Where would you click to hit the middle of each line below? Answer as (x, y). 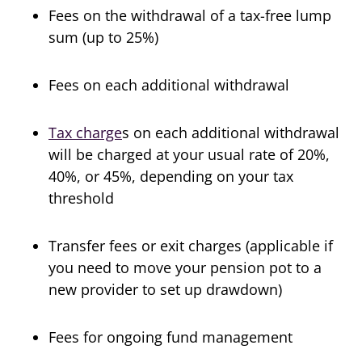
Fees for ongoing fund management (170, 337)
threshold (81, 198)
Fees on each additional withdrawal (169, 85)
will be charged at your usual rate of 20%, (189, 154)
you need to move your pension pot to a (185, 267)
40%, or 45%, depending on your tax (171, 176)
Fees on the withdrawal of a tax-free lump (190, 15)
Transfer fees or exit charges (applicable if (191, 246)
